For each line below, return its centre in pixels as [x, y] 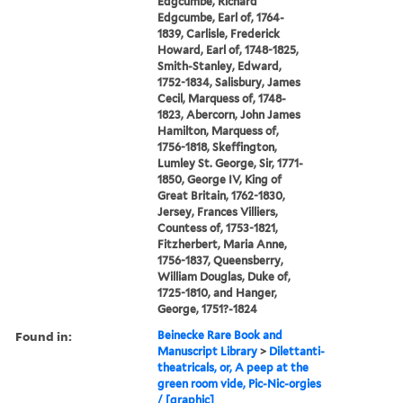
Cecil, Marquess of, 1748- [222, 98]
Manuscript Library [208, 351]
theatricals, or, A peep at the [233, 367]
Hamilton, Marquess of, [219, 130]
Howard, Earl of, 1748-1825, [228, 49]
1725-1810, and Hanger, [218, 292]
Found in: [44, 336]
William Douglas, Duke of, [224, 276]
